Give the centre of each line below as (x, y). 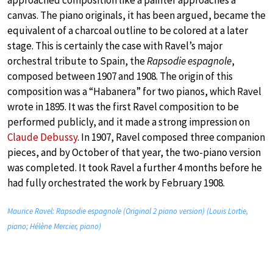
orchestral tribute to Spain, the (77, 61)
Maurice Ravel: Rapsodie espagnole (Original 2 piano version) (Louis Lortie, (128, 211)
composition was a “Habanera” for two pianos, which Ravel (134, 92)
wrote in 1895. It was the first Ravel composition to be (123, 107)
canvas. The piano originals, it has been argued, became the (136, 16)
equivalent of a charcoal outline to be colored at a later (128, 31)
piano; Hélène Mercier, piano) (54, 227)
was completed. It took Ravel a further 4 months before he (135, 168)
